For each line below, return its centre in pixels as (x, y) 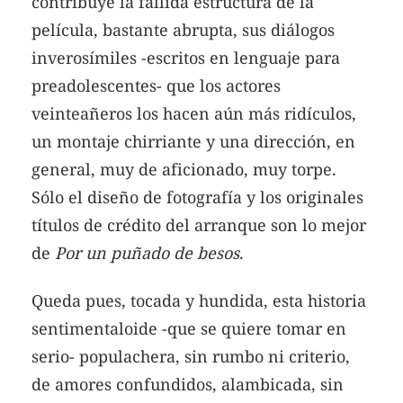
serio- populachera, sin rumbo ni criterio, (191, 357)
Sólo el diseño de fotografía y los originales (197, 197)
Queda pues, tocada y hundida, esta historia (199, 301)
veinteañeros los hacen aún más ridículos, (194, 113)
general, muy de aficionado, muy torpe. (184, 169)
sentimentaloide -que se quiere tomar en (189, 329)
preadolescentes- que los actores (156, 85)
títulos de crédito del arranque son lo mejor (199, 224)
